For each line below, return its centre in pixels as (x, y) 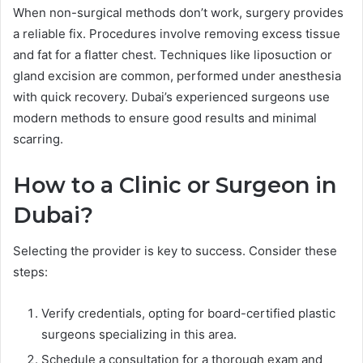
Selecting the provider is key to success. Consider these (175, 251)
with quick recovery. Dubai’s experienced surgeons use (171, 96)
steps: (30, 272)
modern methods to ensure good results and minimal (165, 117)
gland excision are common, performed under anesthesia (177, 75)
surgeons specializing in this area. (139, 335)
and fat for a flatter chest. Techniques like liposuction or (173, 54)
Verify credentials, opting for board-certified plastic (188, 314)
